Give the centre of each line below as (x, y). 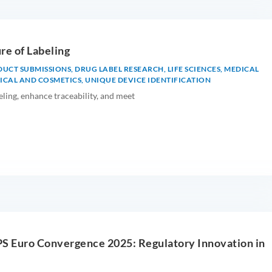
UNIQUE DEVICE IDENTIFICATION (148, 80)
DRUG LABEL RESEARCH (119, 69)
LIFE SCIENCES (194, 69)
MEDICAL (242, 69)
